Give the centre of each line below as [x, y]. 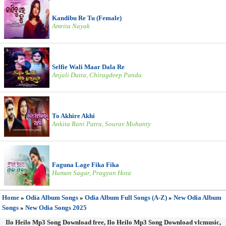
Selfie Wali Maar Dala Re [88, 67]
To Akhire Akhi [73, 116]
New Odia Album [197, 197]
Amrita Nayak [71, 26]
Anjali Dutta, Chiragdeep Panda [97, 75]
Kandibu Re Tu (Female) [87, 18]
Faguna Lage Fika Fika [86, 165]
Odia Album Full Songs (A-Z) [126, 197]
